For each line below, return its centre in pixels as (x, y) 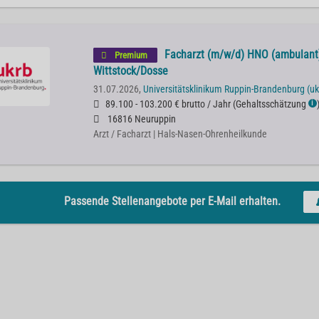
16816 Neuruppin (140, 119)
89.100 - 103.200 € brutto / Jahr (168, 104)
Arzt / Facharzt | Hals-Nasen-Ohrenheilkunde (180, 134)
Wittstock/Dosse (130, 71)
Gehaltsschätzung (271, 104)
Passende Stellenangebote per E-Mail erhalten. (172, 201)
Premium (131, 55)
